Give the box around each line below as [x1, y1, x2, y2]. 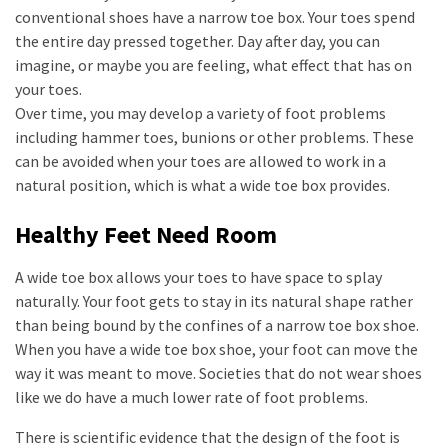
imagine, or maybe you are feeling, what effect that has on [15, 55, 412, 75]
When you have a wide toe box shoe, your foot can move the [15, 339, 418, 359]
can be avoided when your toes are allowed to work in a [15, 151, 386, 171]
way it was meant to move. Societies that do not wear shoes [15, 363, 422, 383]
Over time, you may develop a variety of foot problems [15, 103, 386, 123]
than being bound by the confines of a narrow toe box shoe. [15, 315, 419, 335]
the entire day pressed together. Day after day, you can [15, 31, 380, 51]
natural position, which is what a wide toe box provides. [15, 175, 390, 195]
